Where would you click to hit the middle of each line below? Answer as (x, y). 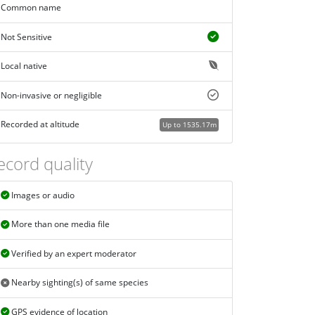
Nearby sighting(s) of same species (78, 283)
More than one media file (59, 224)
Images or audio (41, 195)
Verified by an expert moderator (72, 254)
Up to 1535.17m (189, 125)
